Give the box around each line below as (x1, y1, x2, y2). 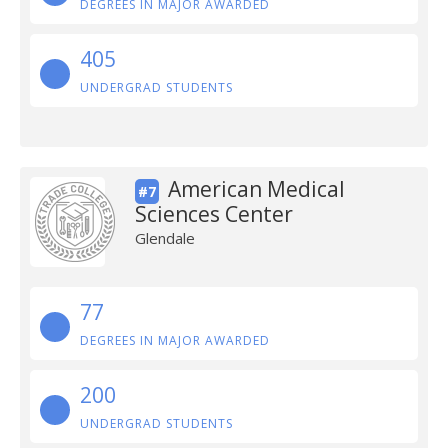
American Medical (167, 175, 345, 203)
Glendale (134, 228, 195, 248)
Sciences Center (134, 200, 293, 228)
